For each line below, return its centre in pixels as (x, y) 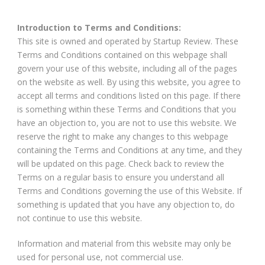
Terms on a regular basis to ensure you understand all (121, 177)
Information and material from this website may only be (124, 243)
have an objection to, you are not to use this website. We (127, 122)
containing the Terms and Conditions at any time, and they (130, 150)
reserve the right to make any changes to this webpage (123, 136)
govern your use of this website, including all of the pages (127, 68)
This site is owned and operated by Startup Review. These (128, 41)
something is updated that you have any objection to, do (126, 204)
